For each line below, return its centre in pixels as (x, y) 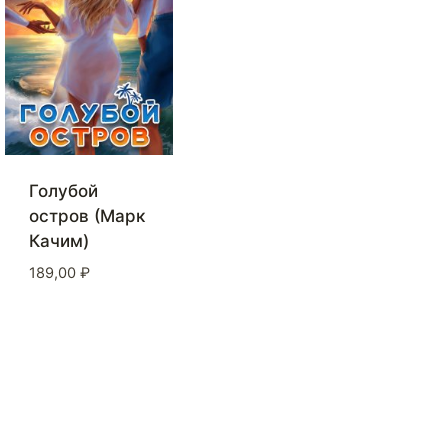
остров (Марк (87, 216)
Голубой (63, 191)
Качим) (59, 241)
